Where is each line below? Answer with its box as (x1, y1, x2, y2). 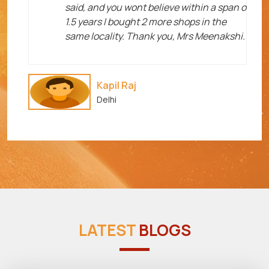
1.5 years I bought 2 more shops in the (65, 14, 226, 28)
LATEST (78, 219, 139, 241)
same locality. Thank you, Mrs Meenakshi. (65, 29, 245, 43)
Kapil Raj (97, 78, 136, 92)
